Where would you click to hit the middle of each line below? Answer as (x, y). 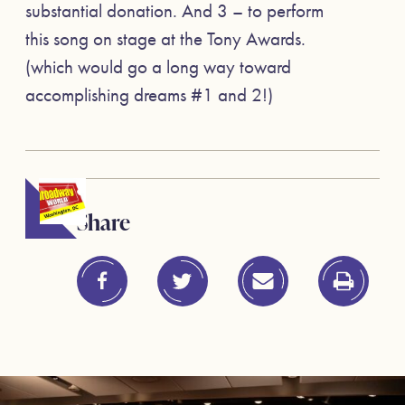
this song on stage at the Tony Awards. (165, 39)
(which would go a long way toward (158, 67)
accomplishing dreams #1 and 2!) (149, 95)
